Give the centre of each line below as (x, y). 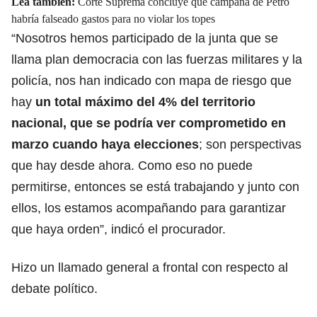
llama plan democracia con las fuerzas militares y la (157, 59)
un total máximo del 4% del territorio (144, 102)
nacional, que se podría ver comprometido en (149, 123)
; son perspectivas (250, 144)
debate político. (54, 288)
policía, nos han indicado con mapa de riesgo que (151, 80)
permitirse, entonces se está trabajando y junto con (155, 186)
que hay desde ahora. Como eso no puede (132, 165)
